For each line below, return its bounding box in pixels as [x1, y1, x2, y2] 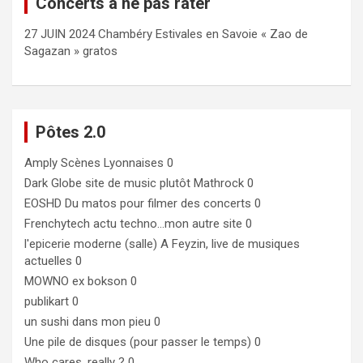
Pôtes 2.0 [36, 122, 105, 143]
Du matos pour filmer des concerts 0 [62, 196, 261, 211]
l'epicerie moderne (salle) [24, 237, 157, 252]
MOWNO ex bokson [24, 274, 127, 289]
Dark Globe [24, 176, 82, 191]
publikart [24, 294, 69, 310]
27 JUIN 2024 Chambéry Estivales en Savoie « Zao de [24, 27, 308, 42]
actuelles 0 [24, 254, 82, 269]
